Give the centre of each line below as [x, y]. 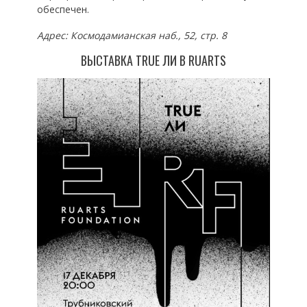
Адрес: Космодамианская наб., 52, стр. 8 [132, 36]
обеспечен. [63, 10]
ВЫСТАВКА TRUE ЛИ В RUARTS [153, 61]
